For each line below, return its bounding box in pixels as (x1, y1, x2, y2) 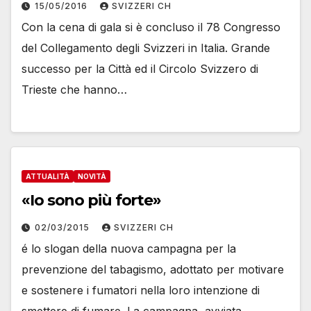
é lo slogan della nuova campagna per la (22, 241, 236, 255)
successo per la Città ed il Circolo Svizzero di (22, 62, 258, 76)
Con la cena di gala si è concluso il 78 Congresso (22, 20, 280, 35)
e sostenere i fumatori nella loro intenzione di (22, 283, 260, 297)
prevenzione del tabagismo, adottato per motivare (22, 262, 284, 276)
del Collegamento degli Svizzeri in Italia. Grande (22, 41, 270, 56)
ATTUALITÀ (26, 171, 69, 180)
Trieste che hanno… (22, 83, 127, 97)
